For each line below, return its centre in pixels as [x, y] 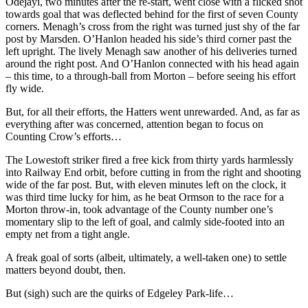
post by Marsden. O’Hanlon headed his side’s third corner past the [148, 39]
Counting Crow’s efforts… [64, 137]
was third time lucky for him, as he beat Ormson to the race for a [145, 197]
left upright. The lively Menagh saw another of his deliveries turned [151, 52]
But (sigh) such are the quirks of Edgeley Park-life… [120, 294]
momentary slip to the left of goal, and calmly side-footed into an [145, 222]
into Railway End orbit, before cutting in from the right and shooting [153, 173]
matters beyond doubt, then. [66, 270]
